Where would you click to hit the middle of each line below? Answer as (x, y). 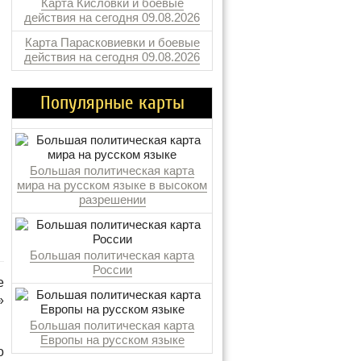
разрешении (112, 199)
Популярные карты (112, 103)
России (112, 270)
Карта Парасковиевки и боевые (112, 42)
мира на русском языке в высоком (112, 185)
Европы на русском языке (112, 340)
